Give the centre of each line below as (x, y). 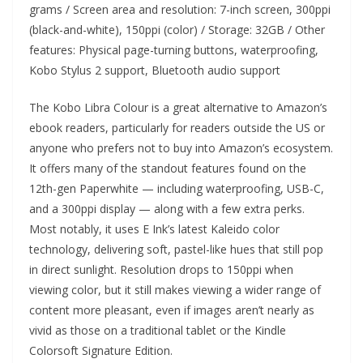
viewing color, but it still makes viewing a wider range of (175, 290)
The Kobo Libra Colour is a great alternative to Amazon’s (178, 107)
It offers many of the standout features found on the (168, 168)
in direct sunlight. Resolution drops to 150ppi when (161, 269)
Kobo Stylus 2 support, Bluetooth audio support (156, 70)
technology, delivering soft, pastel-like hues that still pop (176, 249)
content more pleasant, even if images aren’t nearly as (172, 310)
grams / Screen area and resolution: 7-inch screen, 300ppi (180, 9)
